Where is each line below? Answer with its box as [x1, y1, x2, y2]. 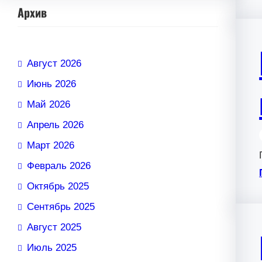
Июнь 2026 [27, 78, 76, 90]
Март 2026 [27, 140, 74, 151]
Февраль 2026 [27, 160, 91, 172]
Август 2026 [27, 58, 81, 70]
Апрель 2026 [27, 119, 84, 131]
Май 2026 [27, 99, 70, 111]
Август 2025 [27, 222, 81, 233]
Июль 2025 [27, 242, 77, 254]
